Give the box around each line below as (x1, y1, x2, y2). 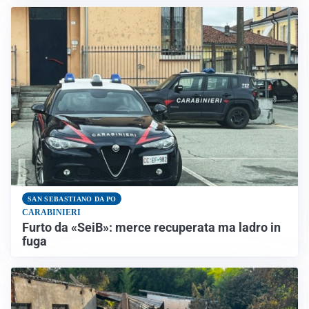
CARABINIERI (22, 208, 81, 218)
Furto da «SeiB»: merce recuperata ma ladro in (22, 221, 281, 235)
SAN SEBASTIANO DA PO (28, 195, 117, 203)
